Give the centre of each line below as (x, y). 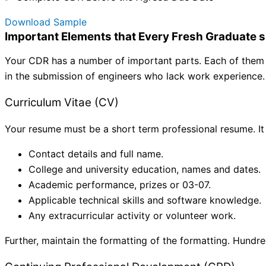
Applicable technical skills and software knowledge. (145, 200)
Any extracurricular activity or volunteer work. (132, 216)
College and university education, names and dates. (145, 170)
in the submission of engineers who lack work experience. (135, 76)
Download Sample (46, 22)
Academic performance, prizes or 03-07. (120, 185)
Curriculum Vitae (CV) (62, 102)
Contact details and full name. (96, 154)
